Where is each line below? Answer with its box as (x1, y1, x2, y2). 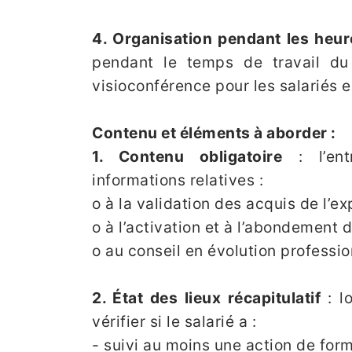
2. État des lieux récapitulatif (92, 288, 321, 307)
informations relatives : (92, 170, 263, 189)
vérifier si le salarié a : (92, 311, 256, 331)
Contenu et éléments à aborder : (92, 123, 336, 142)
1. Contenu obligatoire (92, 146, 283, 166)
